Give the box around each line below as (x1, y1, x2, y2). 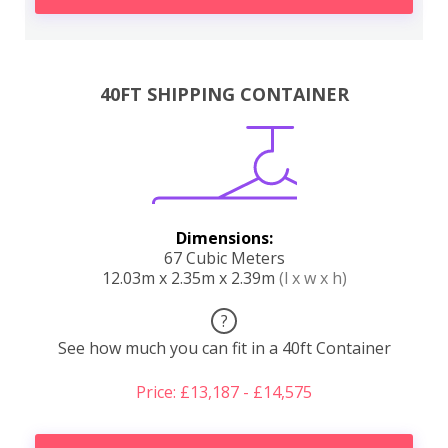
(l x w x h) (278, 267, 347, 290)
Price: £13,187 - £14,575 (136, 381, 312, 404)
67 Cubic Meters (163, 247, 285, 270)
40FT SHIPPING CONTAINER (99, 82, 349, 107)
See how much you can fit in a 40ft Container (57, 337, 391, 360)
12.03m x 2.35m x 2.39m (101, 267, 279, 290)
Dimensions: (175, 227, 273, 250)
